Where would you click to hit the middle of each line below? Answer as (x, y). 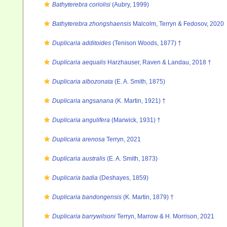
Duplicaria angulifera (81, 120)
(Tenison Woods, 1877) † (146, 43)
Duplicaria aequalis (79, 62)
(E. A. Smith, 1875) (139, 82)
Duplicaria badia (75, 178)
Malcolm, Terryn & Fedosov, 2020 (178, 24)
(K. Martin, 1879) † (148, 197)
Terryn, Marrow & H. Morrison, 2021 (165, 216)
